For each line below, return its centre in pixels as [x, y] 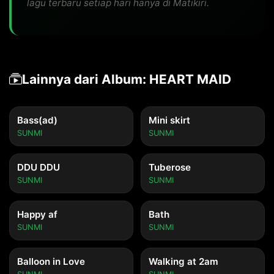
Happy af [37, 214]
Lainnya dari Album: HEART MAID [127, 79]
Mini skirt [169, 120]
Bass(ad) [37, 120]
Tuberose [170, 167]
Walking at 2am [183, 261]
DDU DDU [39, 167]
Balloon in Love [51, 261]
